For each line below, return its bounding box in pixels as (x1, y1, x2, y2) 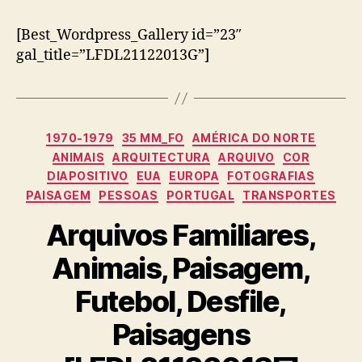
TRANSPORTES (242, 187, 336, 202)
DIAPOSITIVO (47, 169, 128, 183)
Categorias (180, 126, 252, 144)
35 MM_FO (121, 131, 184, 145)
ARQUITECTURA (112, 149, 211, 164)
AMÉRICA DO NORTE (192, 131, 316, 145)
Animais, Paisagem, (51, 250, 311, 287)
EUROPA (169, 169, 220, 183)
